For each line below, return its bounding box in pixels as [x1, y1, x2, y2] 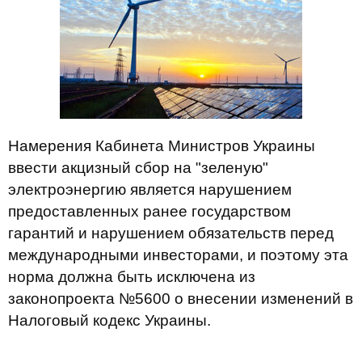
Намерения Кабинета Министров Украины [8, 137, 315, 154]
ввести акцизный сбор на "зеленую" [8, 159, 268, 176]
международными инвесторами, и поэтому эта [8, 246, 348, 263]
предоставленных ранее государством [8, 203, 291, 220]
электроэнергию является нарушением [8, 181, 292, 198]
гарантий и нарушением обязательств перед [8, 225, 334, 242]
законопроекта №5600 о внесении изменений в [8, 290, 353, 307]
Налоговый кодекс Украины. [8, 312, 211, 329]
